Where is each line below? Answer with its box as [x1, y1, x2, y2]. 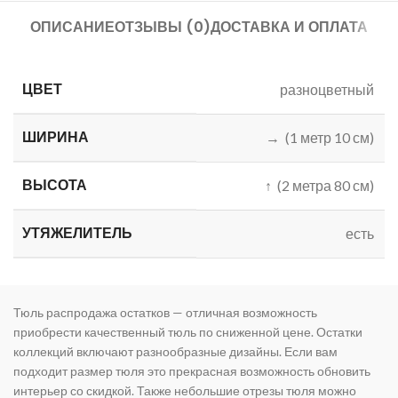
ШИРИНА [22, 127, 89, 148]
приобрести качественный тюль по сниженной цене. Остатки [13, 324, 362, 340]
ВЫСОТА [22, 175, 87, 196]
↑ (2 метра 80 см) [265, 177, 374, 195]
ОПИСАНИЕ [30, 17, 115, 38]
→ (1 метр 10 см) [266, 129, 374, 147]
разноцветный [280, 81, 374, 99]
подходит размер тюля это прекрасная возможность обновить [13, 363, 370, 379]
